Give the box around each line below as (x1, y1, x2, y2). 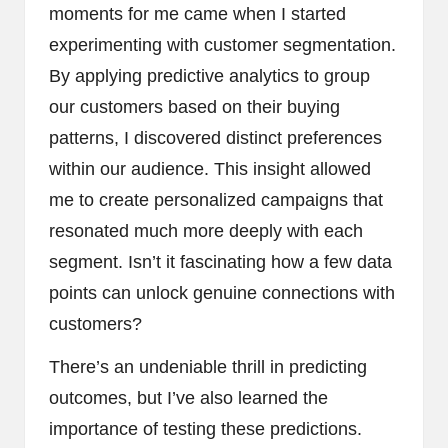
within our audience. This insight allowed (49, 158, 371, 179)
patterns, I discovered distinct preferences (49, 127, 382, 148)
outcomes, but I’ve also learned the (49, 387, 328, 408)
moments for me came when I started (49, 3, 346, 24)
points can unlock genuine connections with (49, 282, 395, 303)
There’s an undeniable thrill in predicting (49, 356, 367, 377)
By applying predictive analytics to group (49, 65, 370, 86)
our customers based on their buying (49, 96, 340, 117)
